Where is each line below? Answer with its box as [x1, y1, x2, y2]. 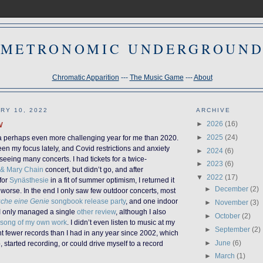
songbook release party [49, 197, 126, 205]
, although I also [116, 208, 166, 216]
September [215, 225, 252, 233]
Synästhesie [9, 176, 49, 184]
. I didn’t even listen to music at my [67, 218, 175, 227]
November [215, 198, 251, 207]
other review [77, 208, 116, 216]
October [215, 211, 242, 220]
